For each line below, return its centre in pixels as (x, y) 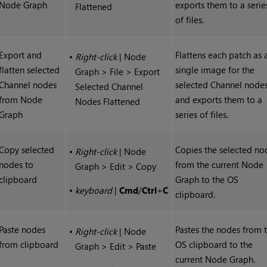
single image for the (215, 70)
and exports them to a (219, 100)
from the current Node (220, 165)
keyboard (94, 190)
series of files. (202, 115)
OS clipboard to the (214, 245)
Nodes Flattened (108, 102)
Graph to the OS (207, 180)
